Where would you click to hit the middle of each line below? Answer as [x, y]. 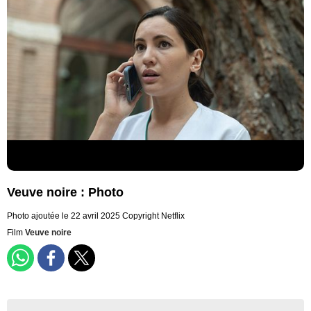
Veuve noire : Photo [65, 193]
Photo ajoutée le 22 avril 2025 [64, 216]
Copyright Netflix [153, 216]
